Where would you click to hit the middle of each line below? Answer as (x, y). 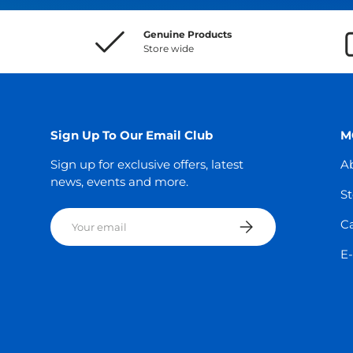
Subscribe (262, 223)
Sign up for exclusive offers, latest (147, 164)
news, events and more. (119, 181)
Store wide (169, 48)
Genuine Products (188, 34)
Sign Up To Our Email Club (132, 135)
